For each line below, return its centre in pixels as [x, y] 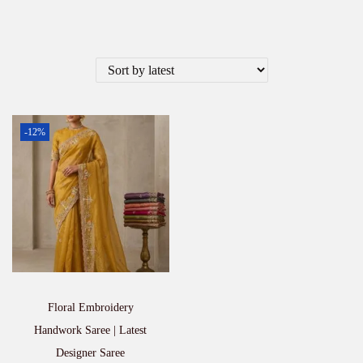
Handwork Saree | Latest [91, 330]
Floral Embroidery [90, 307]
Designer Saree [91, 352]
